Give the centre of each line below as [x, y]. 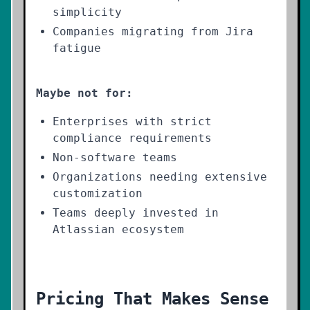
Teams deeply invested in [136, 213]
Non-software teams [115, 157]
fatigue [77, 48]
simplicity [87, 12]
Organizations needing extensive [160, 177]
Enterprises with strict [132, 121]
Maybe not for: [84, 93]
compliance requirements [132, 138]
